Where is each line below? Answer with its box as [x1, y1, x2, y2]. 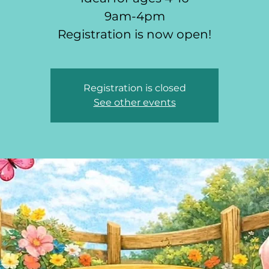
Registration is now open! [58, 27, 211, 42]
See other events [93, 97, 176, 109]
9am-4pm [104, 9, 165, 24]
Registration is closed [83, 82, 186, 94]
